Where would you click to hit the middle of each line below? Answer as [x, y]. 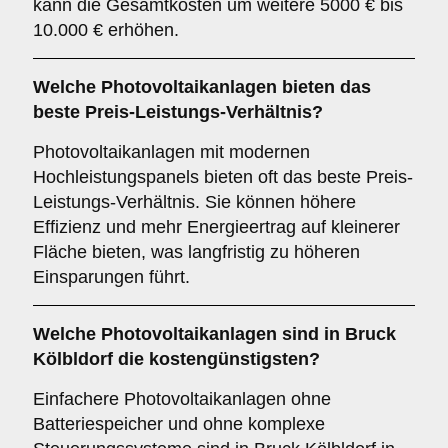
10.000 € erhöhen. [106, 30]
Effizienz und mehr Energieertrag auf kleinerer [216, 227]
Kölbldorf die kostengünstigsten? [176, 359]
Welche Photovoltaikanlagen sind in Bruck [214, 334]
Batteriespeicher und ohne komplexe [179, 424]
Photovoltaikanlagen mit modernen [171, 152]
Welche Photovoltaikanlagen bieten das [202, 87]
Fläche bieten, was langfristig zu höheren [196, 252]
